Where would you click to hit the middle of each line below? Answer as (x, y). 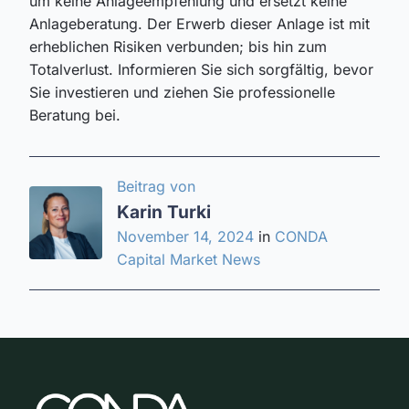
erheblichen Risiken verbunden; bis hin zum (178, 46)
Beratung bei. (75, 115)
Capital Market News (189, 259)
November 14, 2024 (188, 236)
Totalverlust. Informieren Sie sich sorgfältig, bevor (201, 69)
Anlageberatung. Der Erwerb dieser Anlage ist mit (199, 23)
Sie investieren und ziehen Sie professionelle (182, 92)
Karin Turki (164, 211)
